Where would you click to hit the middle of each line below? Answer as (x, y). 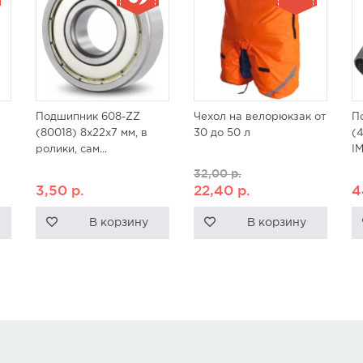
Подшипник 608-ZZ (88, 117)
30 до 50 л (222, 133)
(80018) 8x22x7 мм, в (92, 133)
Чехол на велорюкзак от (260, 117)
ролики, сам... (71, 149)
